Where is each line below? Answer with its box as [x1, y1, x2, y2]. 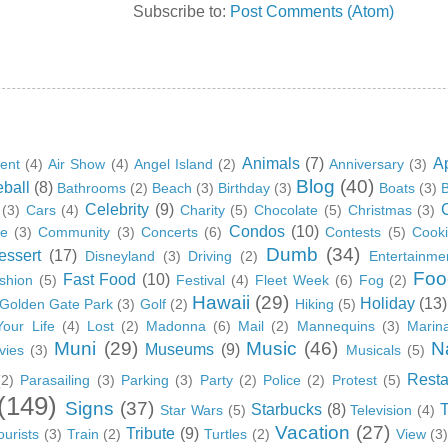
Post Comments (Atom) [230, 3, 394, 21]
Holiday [360, 295, 416, 313]
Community [38, 224, 111, 241]
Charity [179, 202, 225, 219]
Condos [228, 223, 285, 241]
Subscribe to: [133, 3, 230, 21]
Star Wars [159, 402, 223, 419]
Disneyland [84, 248, 155, 265]
